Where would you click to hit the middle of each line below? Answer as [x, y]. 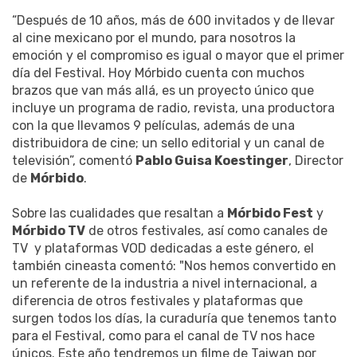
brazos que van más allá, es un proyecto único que [163, 90]
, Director [316, 160]
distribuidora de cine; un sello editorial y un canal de [168, 143]
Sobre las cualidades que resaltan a [120, 213]
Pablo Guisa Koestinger [212, 160]
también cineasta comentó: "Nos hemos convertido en [174, 265]
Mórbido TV [49, 230]
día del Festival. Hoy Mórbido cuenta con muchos [158, 73]
